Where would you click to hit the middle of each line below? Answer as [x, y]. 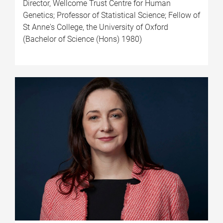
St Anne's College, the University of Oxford [96, 27]
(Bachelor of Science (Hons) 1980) [82, 39]
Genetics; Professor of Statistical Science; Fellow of [111, 15]
